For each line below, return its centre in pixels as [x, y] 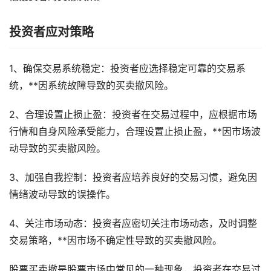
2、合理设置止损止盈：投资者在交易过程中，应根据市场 [133, 115]
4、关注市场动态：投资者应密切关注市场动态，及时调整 [133, 224]
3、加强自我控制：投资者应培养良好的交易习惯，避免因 [133, 178]
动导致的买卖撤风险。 [57, 149]
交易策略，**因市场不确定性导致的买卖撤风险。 [116, 241]
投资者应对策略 [51, 32]
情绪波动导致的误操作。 [62, 195]
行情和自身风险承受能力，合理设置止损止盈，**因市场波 [135, 132]
